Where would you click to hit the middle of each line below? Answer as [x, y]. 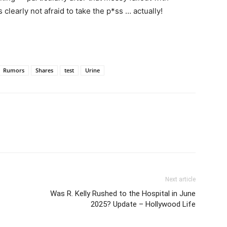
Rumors [14, 70]
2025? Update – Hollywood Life [143, 204]
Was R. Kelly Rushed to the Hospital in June [123, 194]
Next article [180, 180]
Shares [44, 70]
